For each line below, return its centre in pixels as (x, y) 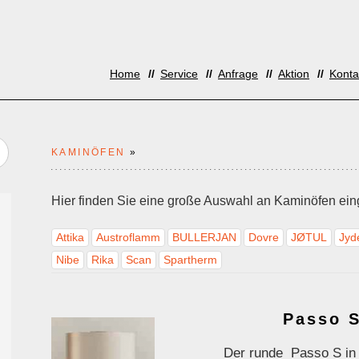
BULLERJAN (204, 237)
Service (179, 74)
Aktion (294, 74)
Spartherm (190, 260)
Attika (70, 237)
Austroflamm (128, 237)
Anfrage (238, 74)
